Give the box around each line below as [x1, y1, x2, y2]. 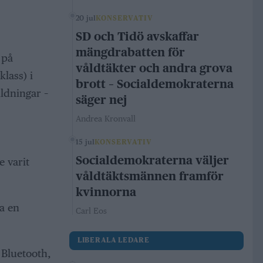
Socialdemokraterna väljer [76, 153, 229, 168]
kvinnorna [76, 185, 136, 200]
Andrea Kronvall [76, 114, 136, 124]
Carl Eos [76, 206, 107, 216]
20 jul [76, 14, 96, 23]
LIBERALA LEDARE [77, 237, 150, 245]
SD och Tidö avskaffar [76, 29, 199, 44]
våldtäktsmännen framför [76, 169, 224, 184]
